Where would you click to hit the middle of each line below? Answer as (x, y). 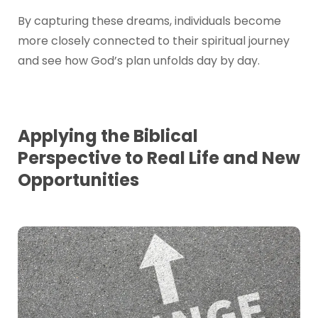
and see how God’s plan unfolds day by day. (138, 61)
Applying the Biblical (108, 136)
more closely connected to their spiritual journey (153, 41)
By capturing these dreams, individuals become (149, 21)
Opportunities (78, 180)
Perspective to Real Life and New (159, 158)
